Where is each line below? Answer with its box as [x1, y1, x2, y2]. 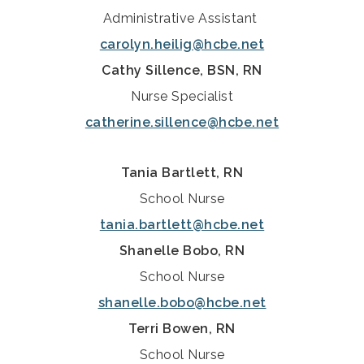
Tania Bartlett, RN [121, 165, 243, 181]
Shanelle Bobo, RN [119, 243, 245, 259]
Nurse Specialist [131, 89, 233, 105]
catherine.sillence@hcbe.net [84, 115, 279, 131]
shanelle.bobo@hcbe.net [97, 295, 266, 311]
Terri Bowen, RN [128, 321, 236, 337]
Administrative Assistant [102, 11, 262, 27]
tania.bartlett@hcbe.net [99, 217, 265, 233]
